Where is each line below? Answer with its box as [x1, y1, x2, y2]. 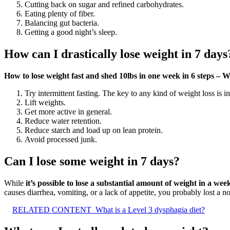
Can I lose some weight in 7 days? [4, 155, 180, 168]
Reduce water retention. [25, 117, 102, 126]
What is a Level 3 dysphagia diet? [95, 205, 205, 214]
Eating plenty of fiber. [25, 9, 95, 18]
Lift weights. [25, 98, 66, 107]
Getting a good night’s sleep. [25, 28, 117, 37]
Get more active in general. [25, 107, 112, 117]
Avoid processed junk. [25, 135, 97, 144]
